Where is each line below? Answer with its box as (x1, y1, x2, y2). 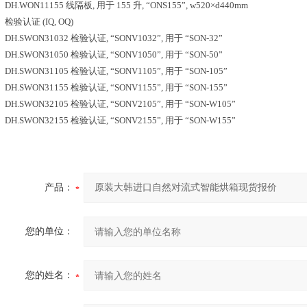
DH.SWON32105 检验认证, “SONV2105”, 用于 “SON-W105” (5, 99, 236, 109)
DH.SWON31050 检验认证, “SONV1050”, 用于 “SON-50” (5, 49, 223, 60)
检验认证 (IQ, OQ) (5, 16, 73, 27)
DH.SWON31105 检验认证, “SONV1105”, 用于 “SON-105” (5, 66, 228, 76)
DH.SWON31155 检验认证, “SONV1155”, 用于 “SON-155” (5, 82, 228, 93)
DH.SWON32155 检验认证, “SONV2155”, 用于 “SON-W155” (5, 115, 236, 125)
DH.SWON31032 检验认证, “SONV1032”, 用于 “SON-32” (5, 33, 223, 43)
